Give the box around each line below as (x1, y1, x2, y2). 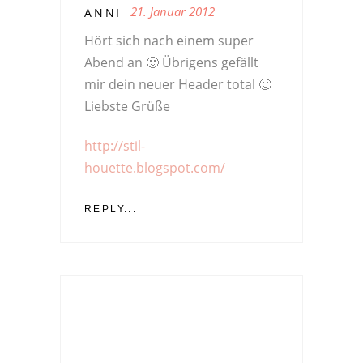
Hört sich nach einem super (84, 32, 254, 50)
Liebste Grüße (84, 97, 170, 116)
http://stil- (84, 137, 145, 156)
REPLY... (84, 203, 138, 216)
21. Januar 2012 (130, 3, 216, 20)
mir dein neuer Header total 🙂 (84, 75, 271, 94)
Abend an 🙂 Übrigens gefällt (84, 53, 258, 72)
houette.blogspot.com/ (84, 159, 225, 177)
